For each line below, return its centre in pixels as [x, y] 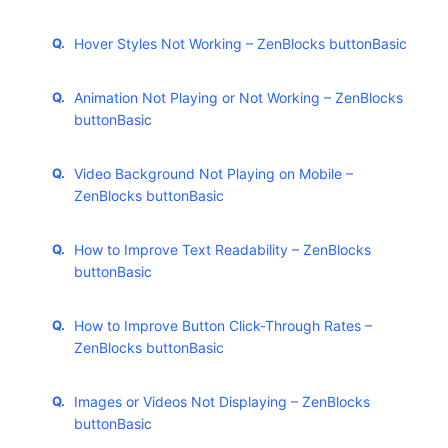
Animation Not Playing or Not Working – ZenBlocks [238, 98]
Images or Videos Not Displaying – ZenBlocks [222, 402]
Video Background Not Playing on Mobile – [213, 174]
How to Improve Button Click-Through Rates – [223, 326]
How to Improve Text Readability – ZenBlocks [222, 250]
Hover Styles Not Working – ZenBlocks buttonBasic [240, 44]
